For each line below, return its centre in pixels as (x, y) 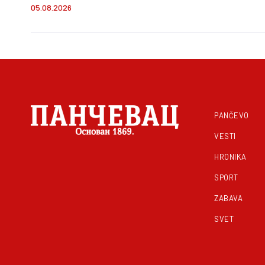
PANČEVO (232, 116)
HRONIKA (230, 157)
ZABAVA (229, 198)
